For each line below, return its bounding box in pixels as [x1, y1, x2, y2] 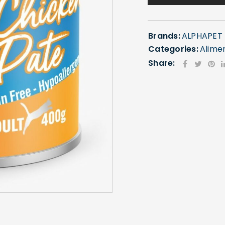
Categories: [148, 43, 198, 55]
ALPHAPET [181, 30, 222, 42]
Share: [148, 57, 175, 69]
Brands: [148, 30, 180, 42]
